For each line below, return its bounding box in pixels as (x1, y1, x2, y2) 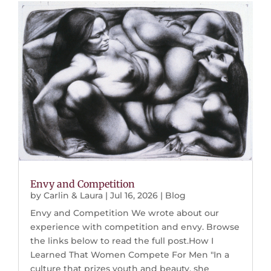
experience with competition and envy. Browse (30, 221, 240, 233)
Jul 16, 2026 (110, 190, 158, 201)
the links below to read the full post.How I (30, 235, 214, 247)
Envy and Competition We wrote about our (30, 207, 220, 219)
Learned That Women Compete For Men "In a (30, 249, 230, 261)
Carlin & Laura (44, 190, 103, 201)
